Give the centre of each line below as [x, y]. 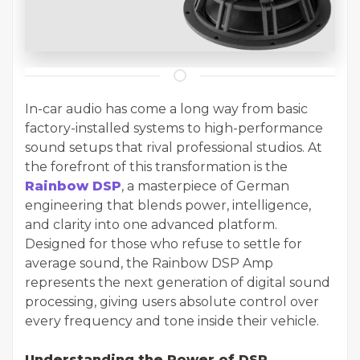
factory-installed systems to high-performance [174, 128]
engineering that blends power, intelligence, [168, 205]
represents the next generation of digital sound [178, 282]
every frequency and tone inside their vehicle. [172, 321]
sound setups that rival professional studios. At [174, 147]
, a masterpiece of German [205, 186]
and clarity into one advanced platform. [151, 224]
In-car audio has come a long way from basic [166, 108]
